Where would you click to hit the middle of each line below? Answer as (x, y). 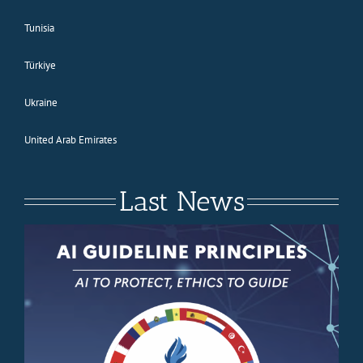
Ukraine (41, 102)
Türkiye (40, 65)
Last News (181, 201)
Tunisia (39, 28)
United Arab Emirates (70, 139)
